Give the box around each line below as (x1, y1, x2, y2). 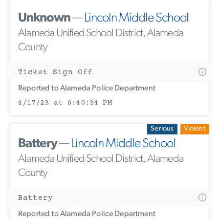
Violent (183, 125, 205, 133)
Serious (151, 125, 174, 133)
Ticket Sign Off (18, 68, 93, 77)
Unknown (18, 12, 70, 25)
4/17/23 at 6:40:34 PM (18, 99, 112, 108)
